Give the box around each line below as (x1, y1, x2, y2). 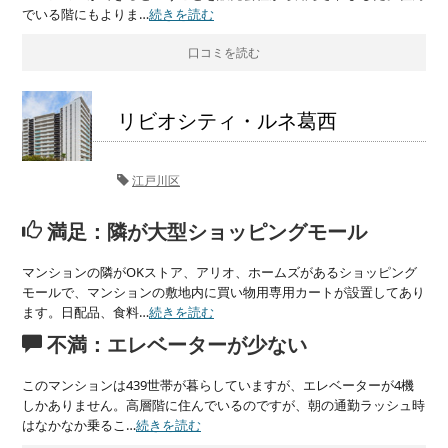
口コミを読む (188, 43, 260, 61)
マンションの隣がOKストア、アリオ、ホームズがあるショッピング (22, 262, 417, 281)
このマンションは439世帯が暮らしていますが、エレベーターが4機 (22, 375, 414, 394)
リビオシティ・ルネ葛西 (117, 106, 337, 134)
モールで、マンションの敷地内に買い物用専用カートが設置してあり (22, 282, 425, 301)
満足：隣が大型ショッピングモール (42, 217, 367, 245)
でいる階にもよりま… (22, 4, 149, 23)
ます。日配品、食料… (22, 302, 149, 321)
